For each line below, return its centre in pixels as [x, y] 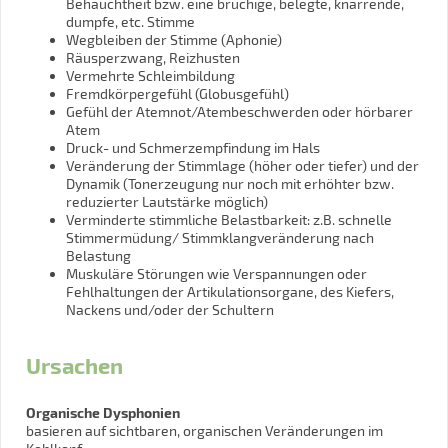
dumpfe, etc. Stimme [130, 21]
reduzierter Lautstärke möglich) [167, 201]
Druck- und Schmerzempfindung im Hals [193, 147]
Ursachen [74, 364]
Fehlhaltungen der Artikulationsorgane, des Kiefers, [230, 291]
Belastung [98, 255]
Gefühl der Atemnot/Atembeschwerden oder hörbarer [239, 111]
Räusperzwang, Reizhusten [153, 57]
